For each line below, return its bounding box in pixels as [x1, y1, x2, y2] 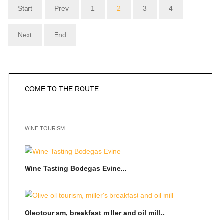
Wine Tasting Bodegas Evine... [25, 165, 127, 173]
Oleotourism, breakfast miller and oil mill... [25, 209, 166, 217]
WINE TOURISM [25, 125, 65, 131]
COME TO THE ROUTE [25, 85, 99, 93]
